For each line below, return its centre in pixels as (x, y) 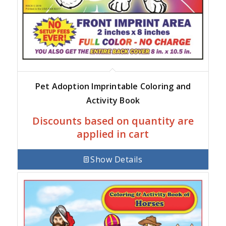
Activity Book (113, 101)
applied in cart (113, 134)
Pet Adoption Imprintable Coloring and (113, 87)
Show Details (117, 159)
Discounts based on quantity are (113, 121)
